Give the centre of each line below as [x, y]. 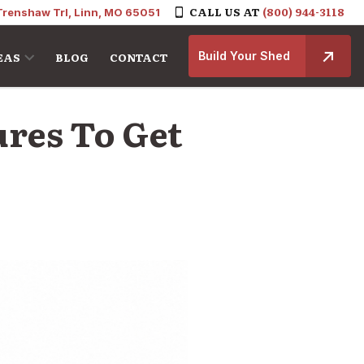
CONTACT [139, 57]
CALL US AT [224, 12]
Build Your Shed [245, 56]
